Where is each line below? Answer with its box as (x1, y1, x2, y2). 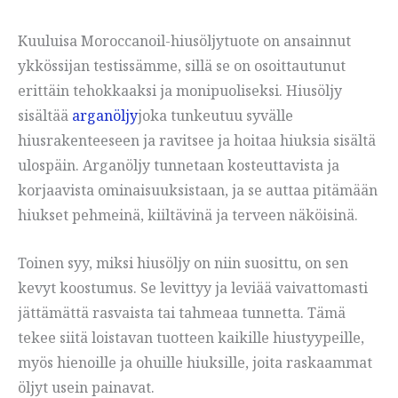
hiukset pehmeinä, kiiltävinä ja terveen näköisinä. (18, 205, 358, 226)
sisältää (18, 106, 72, 126)
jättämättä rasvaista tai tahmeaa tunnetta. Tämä (18, 302, 346, 322)
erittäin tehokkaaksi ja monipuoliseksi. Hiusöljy (18, 81, 342, 101)
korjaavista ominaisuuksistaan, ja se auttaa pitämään (18, 180, 378, 201)
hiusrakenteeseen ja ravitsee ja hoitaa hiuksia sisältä (18, 131, 376, 151)
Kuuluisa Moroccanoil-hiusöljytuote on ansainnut (18, 31, 351, 52)
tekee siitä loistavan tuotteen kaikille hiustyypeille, (18, 327, 364, 347)
